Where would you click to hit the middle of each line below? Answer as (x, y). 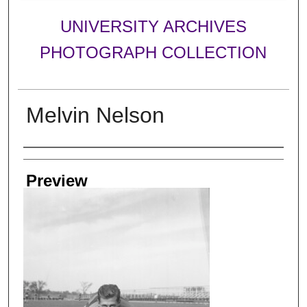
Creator (50, 160)
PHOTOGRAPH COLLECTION (153, 53)
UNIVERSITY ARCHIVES (153, 27)
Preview (57, 180)
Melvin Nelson (95, 115)
